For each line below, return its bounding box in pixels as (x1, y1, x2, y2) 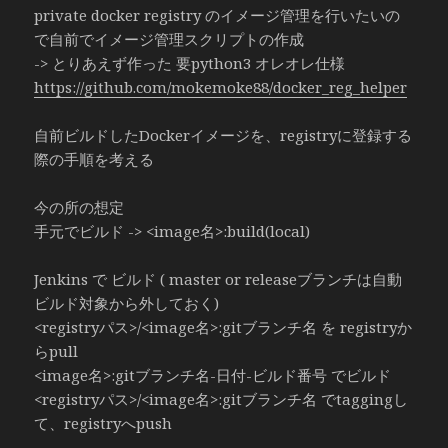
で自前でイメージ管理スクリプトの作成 (34, 28, 305, 49)
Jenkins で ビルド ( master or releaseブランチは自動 (34, 268, 403, 289)
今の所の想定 (34, 196, 125, 217)
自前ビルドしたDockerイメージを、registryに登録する (34, 124, 413, 145)
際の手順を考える (34, 148, 155, 169)
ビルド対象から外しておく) (34, 292, 220, 313)
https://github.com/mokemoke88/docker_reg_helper (34, 76, 408, 97)
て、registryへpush (34, 412, 173, 433)
